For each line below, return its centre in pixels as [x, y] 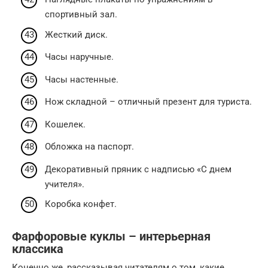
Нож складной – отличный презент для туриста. [148, 102]
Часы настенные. [82, 79]
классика [38, 249]
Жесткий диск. [76, 34]
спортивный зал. [81, 14]
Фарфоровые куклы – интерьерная [111, 237]
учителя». [65, 184]
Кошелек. [65, 124]
